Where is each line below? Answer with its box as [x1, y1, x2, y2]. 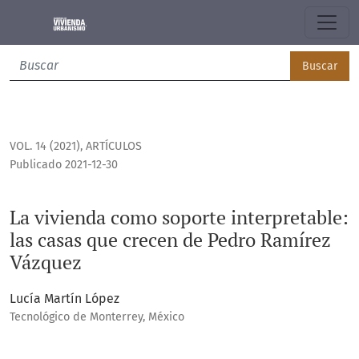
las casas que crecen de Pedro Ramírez [10, 227, 331, 253]
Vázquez [10, 249, 82, 276]
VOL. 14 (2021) [10, 139, 80, 154]
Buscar [302, 59, 337, 73]
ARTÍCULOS [86, 139, 142, 154]
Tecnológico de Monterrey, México [10, 310, 184, 325]
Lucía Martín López [10, 291, 119, 307]
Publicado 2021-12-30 [10, 158, 118, 172]
